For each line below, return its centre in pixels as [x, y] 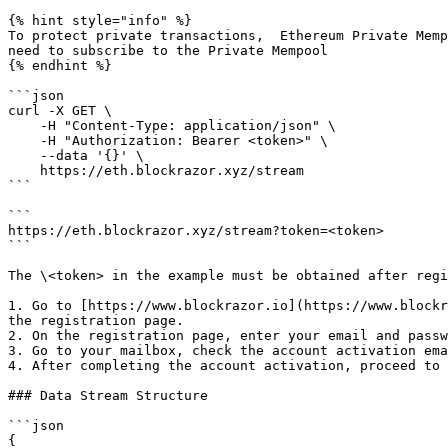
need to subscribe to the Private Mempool [168, 50]
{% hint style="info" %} [100, 20]
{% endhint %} [60, 65]
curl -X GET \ [60, 110]
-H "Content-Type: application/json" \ [24, 125]
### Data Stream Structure [108, 395]
